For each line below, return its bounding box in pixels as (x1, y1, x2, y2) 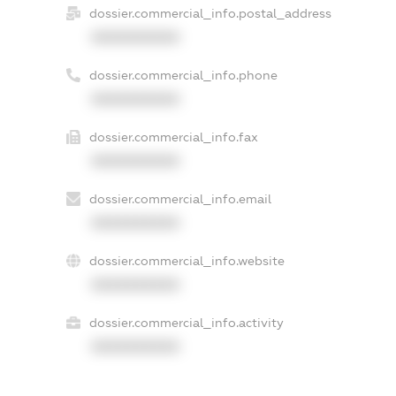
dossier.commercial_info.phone (88, 67, 278, 82)
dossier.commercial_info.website (88, 253, 285, 268)
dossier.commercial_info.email (88, 191, 271, 206)
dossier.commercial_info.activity (88, 315, 284, 330)
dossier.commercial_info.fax (88, 129, 258, 144)
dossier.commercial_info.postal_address (88, 5, 331, 20)
